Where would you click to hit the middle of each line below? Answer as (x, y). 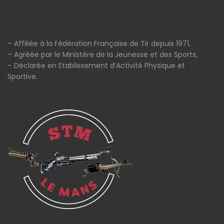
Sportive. (22, 76)
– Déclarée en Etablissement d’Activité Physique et (96, 65)
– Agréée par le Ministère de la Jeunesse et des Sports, (102, 54)
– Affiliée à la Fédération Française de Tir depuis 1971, (99, 43)
